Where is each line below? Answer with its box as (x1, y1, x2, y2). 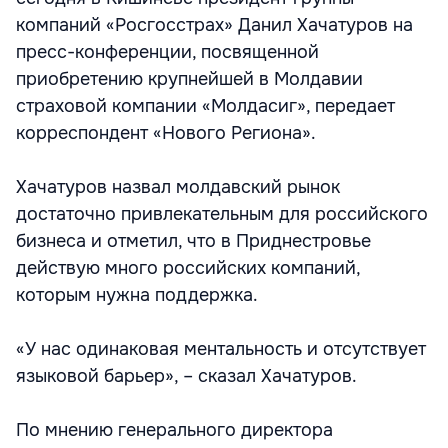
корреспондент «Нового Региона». (16, 122, 316, 144)
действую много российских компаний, (16, 257, 360, 279)
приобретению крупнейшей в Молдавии (16, 68, 363, 90)
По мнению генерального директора (16, 419, 333, 441)
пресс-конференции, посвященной (16, 41, 319, 63)
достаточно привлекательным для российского (16, 203, 428, 225)
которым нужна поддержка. (16, 284, 258, 306)
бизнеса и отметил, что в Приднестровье (16, 230, 371, 252)
